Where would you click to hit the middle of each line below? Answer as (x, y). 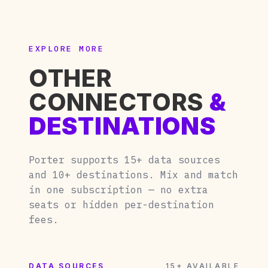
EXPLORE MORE (66, 48)
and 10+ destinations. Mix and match (133, 174)
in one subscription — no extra (118, 189)
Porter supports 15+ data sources (124, 159)
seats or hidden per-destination (121, 204)
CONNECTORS (119, 102)
